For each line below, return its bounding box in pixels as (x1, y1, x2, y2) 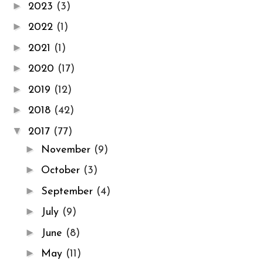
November (41, 144, 94, 156)
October (41, 165, 83, 177)
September (41, 186, 96, 197)
